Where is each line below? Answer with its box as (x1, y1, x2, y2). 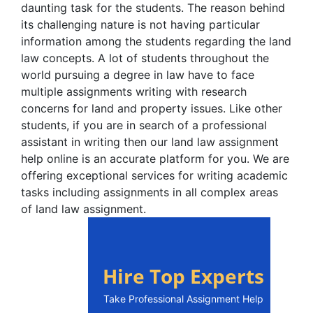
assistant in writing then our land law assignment (21, 135, 279, 149)
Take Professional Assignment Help (103, 293, 263, 305)
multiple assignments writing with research (21, 85, 247, 99)
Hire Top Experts (103, 263, 264, 289)
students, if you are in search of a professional (21, 118, 267, 132)
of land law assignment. (21, 202, 146, 216)
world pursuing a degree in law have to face (21, 68, 254, 82)
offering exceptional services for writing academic (21, 168, 288, 182)
